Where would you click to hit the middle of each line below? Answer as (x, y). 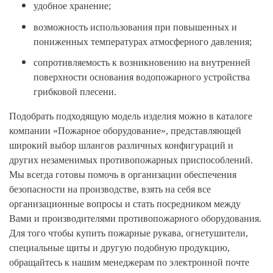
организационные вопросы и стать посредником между (125, 204)
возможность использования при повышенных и (135, 27)
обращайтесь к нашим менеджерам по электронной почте (129, 263)
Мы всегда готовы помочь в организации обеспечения (123, 175)
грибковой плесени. (75, 92)
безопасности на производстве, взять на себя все (110, 190)
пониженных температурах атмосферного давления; (143, 41)
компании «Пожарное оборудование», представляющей (125, 131)
